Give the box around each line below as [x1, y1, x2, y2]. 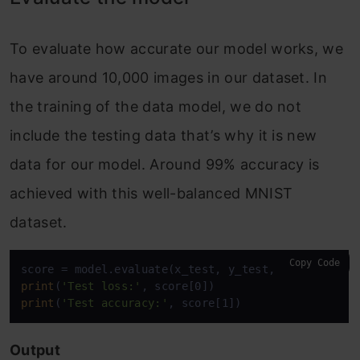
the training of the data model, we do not [10, 98, 302, 115]
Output [10, 342, 60, 358]
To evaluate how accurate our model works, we [10, 40, 344, 57]
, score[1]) [168, 297, 242, 309]
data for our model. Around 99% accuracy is [10, 156, 320, 173]
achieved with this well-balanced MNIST [10, 185, 293, 202]
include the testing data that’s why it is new [10, 127, 317, 144]
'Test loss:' [60, 280, 141, 292]
